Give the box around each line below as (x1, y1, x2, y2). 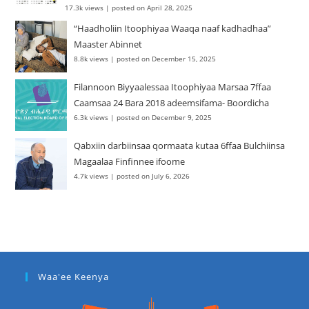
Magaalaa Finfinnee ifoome (74, 155, 186, 168)
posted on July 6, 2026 (117, 171, 190, 181)
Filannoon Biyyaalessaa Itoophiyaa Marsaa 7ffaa (74, 81, 272, 94)
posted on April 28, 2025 (112, 3, 193, 13)
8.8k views (74, 54, 109, 64)
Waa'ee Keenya (38, 270, 110, 283)
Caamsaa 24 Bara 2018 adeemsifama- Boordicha (74, 97, 270, 110)
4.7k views (74, 171, 109, 181)
